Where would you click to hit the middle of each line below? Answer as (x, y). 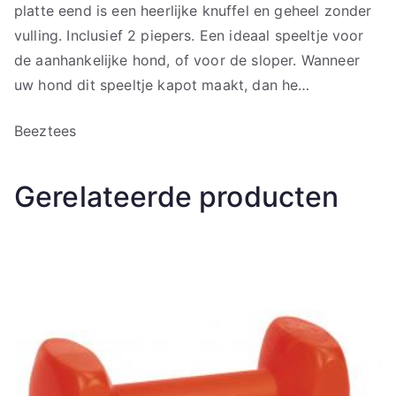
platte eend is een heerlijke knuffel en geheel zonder (193, 11)
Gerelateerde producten (177, 197)
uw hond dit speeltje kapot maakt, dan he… (162, 85)
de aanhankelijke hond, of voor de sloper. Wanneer (187, 61)
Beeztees (46, 131)
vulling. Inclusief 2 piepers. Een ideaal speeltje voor (189, 36)
